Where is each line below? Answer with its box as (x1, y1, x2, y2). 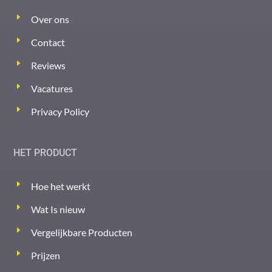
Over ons (31, 13, 70, 25)
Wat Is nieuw (31, 203, 86, 215)
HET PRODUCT (13, 146, 78, 158)
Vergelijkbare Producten (31, 226, 133, 238)
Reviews (31, 59, 66, 71)
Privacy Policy (31, 105, 90, 117)
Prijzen (31, 249, 61, 261)
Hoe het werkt (31, 180, 91, 192)
